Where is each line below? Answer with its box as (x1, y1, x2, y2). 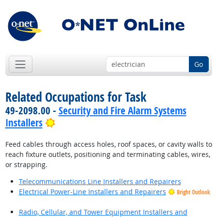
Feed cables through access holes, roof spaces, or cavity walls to (5, 139, 212, 149)
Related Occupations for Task (5, 88, 146, 106)
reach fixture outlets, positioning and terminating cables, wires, (5, 150, 210, 159)
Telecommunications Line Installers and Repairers (18, 177, 181, 186)
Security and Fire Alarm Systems (58, 104, 186, 118)
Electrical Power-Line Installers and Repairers (18, 187, 166, 197)
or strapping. (5, 160, 47, 170)
